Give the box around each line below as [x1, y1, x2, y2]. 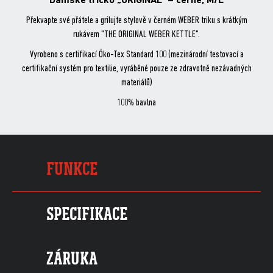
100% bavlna [117, 98, 156, 108]
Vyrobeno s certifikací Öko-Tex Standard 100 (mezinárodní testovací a [29, 50, 244, 60]
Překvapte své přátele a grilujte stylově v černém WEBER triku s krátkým [26, 16, 247, 26]
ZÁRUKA [46, 248, 97, 270]
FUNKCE [46, 158, 97, 180]
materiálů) [121, 78, 152, 88]
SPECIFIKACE [46, 204, 127, 225]
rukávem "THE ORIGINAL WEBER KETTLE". [73, 30, 200, 40]
